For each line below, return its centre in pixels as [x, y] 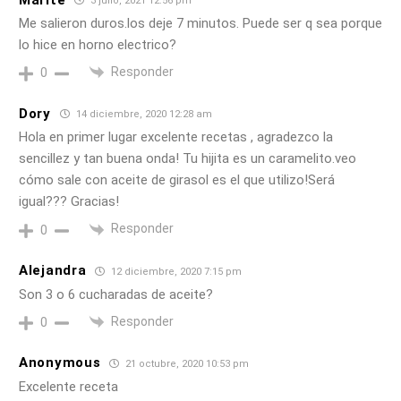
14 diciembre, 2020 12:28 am [142, 115]
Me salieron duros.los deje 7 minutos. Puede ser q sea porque [200, 24]
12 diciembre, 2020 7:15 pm [175, 271]
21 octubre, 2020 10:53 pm [186, 363]
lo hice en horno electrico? [98, 45]
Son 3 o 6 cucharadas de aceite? [116, 294]
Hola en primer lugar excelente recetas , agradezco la [176, 137]
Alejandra [53, 271]
